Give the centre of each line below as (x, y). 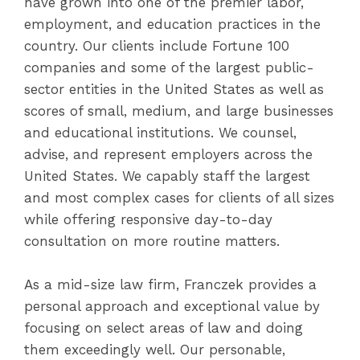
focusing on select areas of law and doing (164, 328)
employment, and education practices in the (172, 24)
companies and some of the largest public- (169, 67)
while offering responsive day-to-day (148, 219)
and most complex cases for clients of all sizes (179, 198)
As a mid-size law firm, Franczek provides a (170, 284)
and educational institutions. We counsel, (160, 133)
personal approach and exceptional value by (172, 306)
